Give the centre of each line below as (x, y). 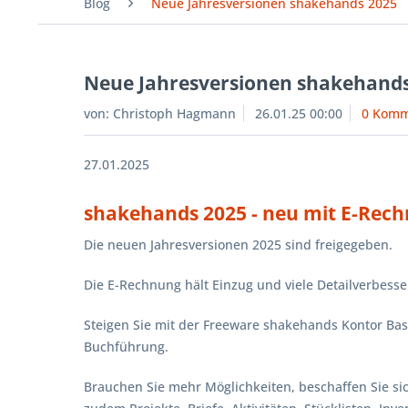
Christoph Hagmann (174, 113)
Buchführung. (128, 347)
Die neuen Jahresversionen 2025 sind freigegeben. (240, 245)
